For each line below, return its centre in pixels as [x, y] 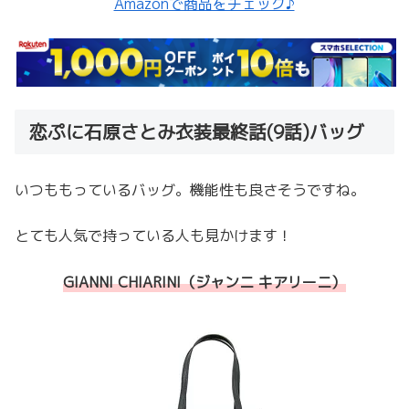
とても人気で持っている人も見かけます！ [153, 236]
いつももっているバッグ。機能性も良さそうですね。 [190, 190]
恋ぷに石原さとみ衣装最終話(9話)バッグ [197, 131]
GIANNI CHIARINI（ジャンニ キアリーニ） [204, 282]
